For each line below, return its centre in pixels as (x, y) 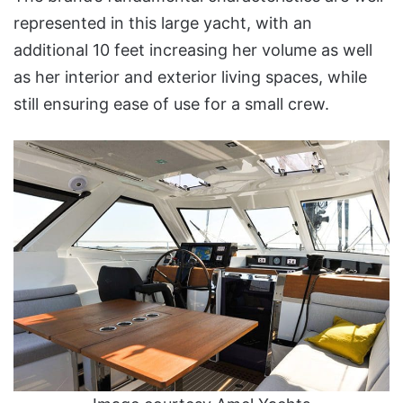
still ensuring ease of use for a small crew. (174, 104)
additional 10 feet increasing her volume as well (193, 50)
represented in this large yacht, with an (163, 23)
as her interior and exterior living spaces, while (190, 77)
